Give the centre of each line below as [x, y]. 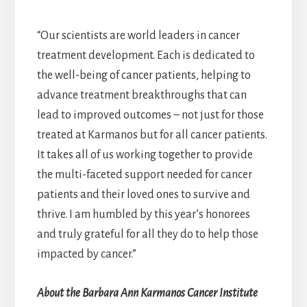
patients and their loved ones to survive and [143, 195]
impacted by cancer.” [86, 255]
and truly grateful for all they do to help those [147, 235]
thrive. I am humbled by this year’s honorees [143, 215]
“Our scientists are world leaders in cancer [138, 36]
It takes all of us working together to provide [145, 155]
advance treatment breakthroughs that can [142, 96]
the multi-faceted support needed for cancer [144, 175]
